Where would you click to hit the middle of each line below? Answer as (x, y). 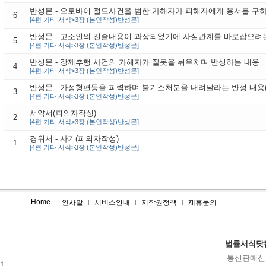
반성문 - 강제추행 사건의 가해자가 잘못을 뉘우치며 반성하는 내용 (144, 62)
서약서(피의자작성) (63, 113)
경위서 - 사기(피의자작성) (74, 139)
